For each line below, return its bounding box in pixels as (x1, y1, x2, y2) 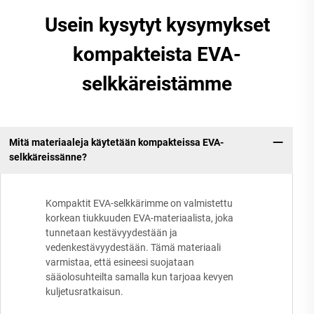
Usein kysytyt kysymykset (44, 13, 270, 36)
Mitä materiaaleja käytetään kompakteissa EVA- (8, 137, 224, 149)
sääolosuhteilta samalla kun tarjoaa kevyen (46, 271, 233, 282)
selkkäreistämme (82, 71, 232, 95)
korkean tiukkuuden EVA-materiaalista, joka (46, 212, 233, 224)
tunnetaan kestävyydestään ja (46, 226, 177, 238)
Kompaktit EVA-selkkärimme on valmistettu (46, 197, 233, 209)
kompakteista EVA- (73, 42, 241, 66)
